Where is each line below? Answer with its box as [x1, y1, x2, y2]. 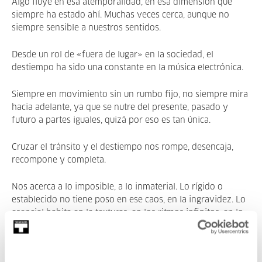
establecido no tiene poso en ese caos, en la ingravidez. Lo [12, 196, 246, 204]
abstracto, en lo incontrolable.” [12, 222, 133, 230]
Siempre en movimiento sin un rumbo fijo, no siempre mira [12, 91, 248, 99]
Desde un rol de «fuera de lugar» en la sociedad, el [12, 51, 213, 59]
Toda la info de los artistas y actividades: [12, 247, 174, 256]
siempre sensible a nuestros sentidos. [12, 24, 161, 32]
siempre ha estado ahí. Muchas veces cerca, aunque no [12, 11, 229, 19]
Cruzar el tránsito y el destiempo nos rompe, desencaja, [12, 143, 233, 151]
